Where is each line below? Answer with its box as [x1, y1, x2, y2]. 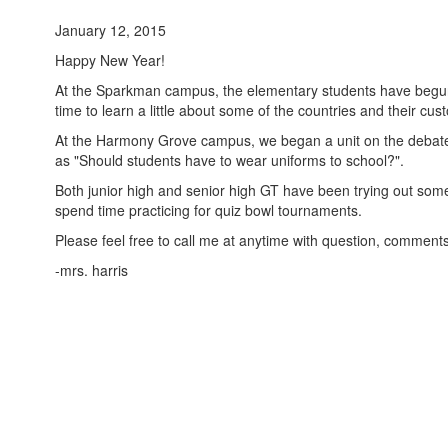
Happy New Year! [55, 50, 165, 70]
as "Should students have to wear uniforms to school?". [55, 150, 404, 170]
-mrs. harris [55, 260, 128, 280]
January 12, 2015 [55, 20, 166, 40]
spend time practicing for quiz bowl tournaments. [55, 200, 362, 220]
